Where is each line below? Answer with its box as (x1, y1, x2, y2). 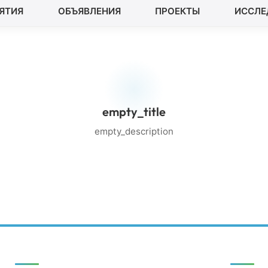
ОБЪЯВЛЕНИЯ (57, 5, 121, 17)
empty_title (102, 104, 166, 120)
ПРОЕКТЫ (155, 5, 200, 17)
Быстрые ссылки (15, 242, 117, 257)
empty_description (95, 126, 173, 138)
